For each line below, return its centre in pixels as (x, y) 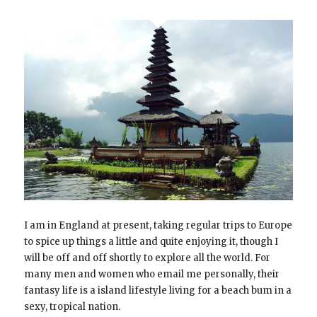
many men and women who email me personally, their (151, 274)
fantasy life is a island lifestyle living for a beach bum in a (157, 290)
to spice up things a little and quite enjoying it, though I (151, 241)
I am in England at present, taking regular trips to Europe (158, 225)
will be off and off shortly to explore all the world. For (147, 258)
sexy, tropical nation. (72, 306)
